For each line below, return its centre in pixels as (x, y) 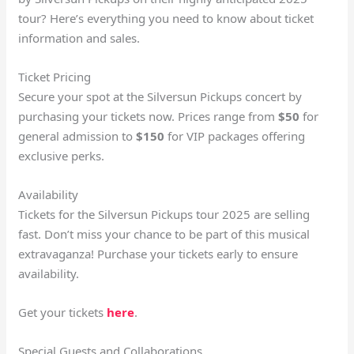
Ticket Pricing (55, 77)
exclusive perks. (62, 156)
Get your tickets (63, 313)
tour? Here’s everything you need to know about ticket (166, 19)
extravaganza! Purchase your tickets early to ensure (158, 254)
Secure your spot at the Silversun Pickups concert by (160, 97)
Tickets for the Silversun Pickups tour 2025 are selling (164, 215)
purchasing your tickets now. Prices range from (149, 117)
